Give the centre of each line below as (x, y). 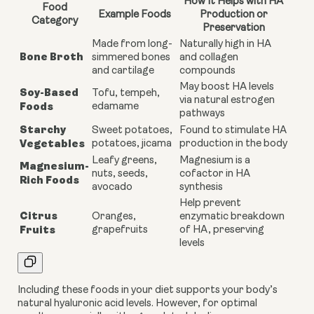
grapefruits (120, 231)
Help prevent (210, 204)
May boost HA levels (227, 88)
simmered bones (131, 58)
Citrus (39, 216)
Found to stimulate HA (233, 131)
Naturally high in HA (225, 45)
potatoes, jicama (132, 144)
